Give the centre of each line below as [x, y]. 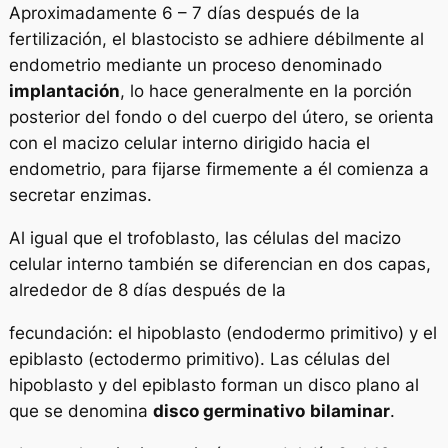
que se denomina [80, 410]
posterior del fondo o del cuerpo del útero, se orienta [221, 117]
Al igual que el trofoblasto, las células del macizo [204, 237]
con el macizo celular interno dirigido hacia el [189, 143]
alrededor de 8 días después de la [147, 289]
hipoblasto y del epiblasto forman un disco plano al [213, 384]
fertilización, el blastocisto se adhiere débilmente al [216, 39]
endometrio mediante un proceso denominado [195, 65]
